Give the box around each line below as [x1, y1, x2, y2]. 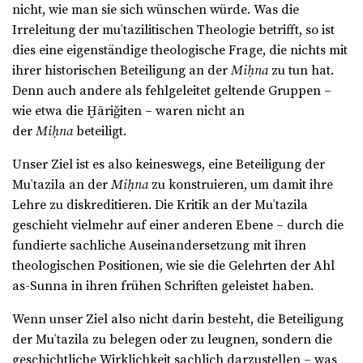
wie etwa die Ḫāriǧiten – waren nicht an [12, 103, 245, 120]
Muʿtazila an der [12, 177, 111, 194]
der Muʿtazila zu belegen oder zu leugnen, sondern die [12, 331, 332, 348]
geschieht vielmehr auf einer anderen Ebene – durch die [12, 217, 344, 234]
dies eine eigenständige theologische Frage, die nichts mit [12, 42, 348, 59]
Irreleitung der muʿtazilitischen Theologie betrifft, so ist [12, 22, 335, 39]
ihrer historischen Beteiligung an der [12, 62, 231, 79]
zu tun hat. [268, 62, 334, 79]
